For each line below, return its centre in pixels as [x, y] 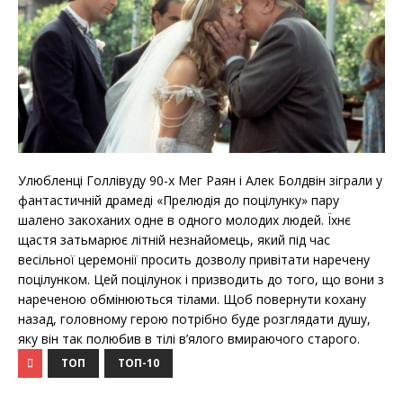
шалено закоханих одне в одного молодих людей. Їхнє [184, 219]
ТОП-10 [139, 363]
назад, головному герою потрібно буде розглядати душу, [194, 318]
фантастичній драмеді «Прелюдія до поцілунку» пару [179, 200]
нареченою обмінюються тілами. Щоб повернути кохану [192, 299]
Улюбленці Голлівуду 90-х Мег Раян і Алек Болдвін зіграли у [200, 180]
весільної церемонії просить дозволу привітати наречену [194, 259]
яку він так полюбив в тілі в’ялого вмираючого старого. [189, 338]
